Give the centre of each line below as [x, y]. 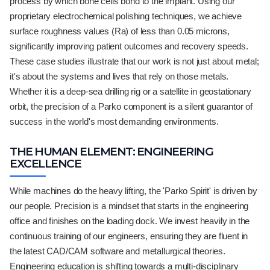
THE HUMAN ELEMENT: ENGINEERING [111, 152]
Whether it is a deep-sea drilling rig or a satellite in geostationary [130, 91]
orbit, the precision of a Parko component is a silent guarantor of [131, 106]
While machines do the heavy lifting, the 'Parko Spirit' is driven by [133, 191]
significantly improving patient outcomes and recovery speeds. [129, 46]
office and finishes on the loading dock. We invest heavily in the [130, 221]
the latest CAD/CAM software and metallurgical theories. [118, 251]
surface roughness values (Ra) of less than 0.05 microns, [120, 31]
